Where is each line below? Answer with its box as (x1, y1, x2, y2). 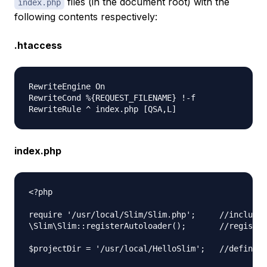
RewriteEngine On (29, 82, 114, 92)
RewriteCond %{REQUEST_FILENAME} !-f (29, 93, 205, 103)
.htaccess (14, 39, 62, 52)
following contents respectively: (14, 11, 157, 23)
